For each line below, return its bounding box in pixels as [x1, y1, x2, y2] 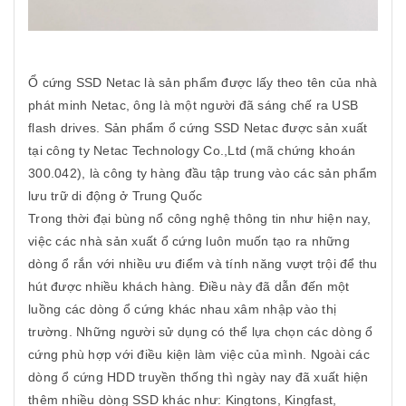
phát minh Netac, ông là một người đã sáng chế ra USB [28, 98, 358, 113]
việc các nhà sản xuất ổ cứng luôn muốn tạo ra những [28, 234, 350, 249]
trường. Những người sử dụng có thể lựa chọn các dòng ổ [28, 324, 373, 340]
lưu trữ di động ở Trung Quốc [28, 188, 202, 204]
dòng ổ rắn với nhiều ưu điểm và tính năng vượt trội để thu [28, 256, 378, 272]
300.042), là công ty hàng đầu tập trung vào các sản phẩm [28, 166, 377, 181]
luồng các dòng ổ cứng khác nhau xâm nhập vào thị [28, 302, 336, 317]
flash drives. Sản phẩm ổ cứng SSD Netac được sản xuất [28, 121, 368, 136]
